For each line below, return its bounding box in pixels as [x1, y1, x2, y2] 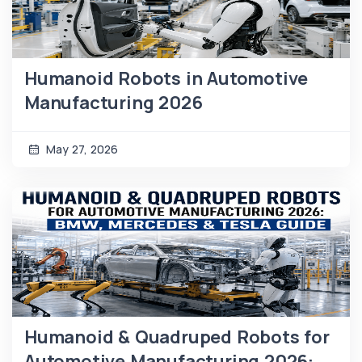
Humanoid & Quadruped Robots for [24, 324, 330, 349]
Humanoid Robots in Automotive [24, 65, 309, 90]
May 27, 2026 [43, 141, 118, 157]
